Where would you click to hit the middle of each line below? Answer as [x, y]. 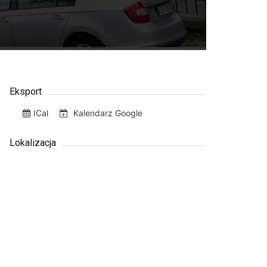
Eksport [26, 91]
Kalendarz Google [107, 113]
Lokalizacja [33, 142]
